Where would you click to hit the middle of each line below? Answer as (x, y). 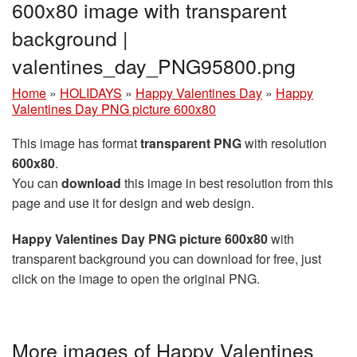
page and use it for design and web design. (133, 203)
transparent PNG (191, 143)
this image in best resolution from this (227, 183)
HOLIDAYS (91, 93)
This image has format (76, 143)
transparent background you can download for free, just (167, 259)
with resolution (284, 143)
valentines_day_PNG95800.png (154, 65)
